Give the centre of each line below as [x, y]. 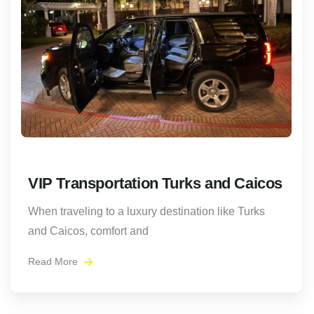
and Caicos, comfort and [88, 231]
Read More [54, 262]
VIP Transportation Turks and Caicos [155, 184]
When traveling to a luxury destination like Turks [146, 212]
